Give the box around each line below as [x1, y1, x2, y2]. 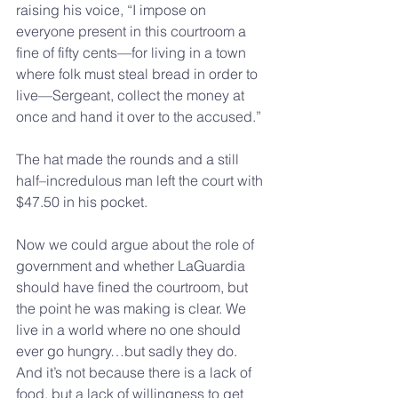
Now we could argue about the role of [16, 235, 258, 253]
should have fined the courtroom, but [16, 278, 251, 296]
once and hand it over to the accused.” [16, 107, 261, 125]
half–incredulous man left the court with [16, 171, 267, 189]
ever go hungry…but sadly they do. [16, 342, 241, 360]
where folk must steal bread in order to [16, 65, 261, 83]
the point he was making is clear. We [16, 299, 250, 317]
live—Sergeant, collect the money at [16, 86, 248, 104]
